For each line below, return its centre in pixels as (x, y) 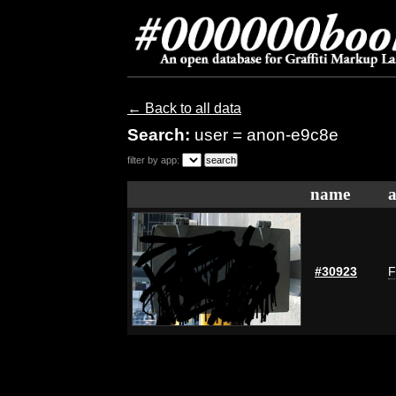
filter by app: (153, 160)
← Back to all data (184, 108)
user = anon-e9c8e (267, 135)
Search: (161, 135)
